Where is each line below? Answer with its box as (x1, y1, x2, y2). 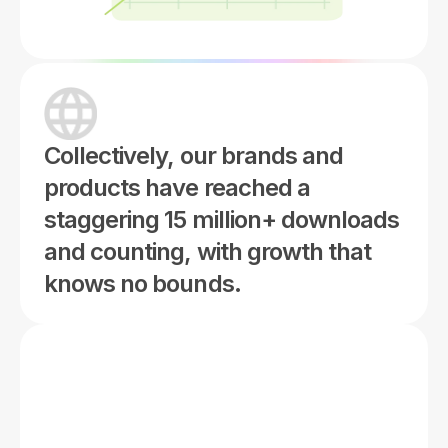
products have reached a (44, 172, 310, 202)
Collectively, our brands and (44, 140, 344, 170)
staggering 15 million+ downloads (44, 204, 400, 234)
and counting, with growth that (44, 236, 372, 266)
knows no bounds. (44, 268, 241, 298)
